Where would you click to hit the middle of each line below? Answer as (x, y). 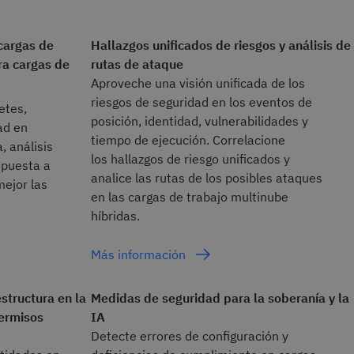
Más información (139, 254)
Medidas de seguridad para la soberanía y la (220, 298)
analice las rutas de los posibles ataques (206, 177)
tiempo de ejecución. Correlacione (188, 139)
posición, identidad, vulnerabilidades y (199, 121)
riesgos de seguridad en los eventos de (201, 102)
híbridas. (115, 215)
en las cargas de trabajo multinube (189, 196)
